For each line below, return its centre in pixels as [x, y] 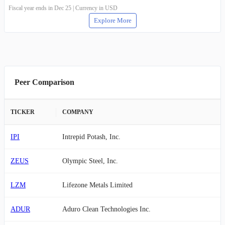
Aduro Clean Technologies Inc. [106, 209]
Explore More [113, 20]
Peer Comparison [44, 82]
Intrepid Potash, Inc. [91, 137]
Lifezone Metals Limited [97, 185]
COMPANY [78, 112]
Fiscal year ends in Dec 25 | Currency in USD [63, 8]
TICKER [23, 112]
